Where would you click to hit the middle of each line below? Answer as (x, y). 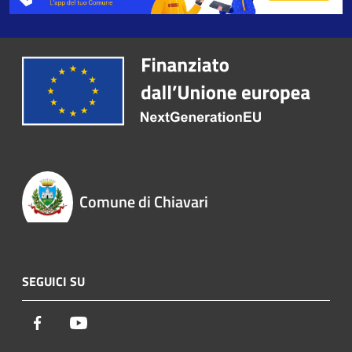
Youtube (109, 323)
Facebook (71, 323)
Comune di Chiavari (143, 202)
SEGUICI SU (53, 282)
